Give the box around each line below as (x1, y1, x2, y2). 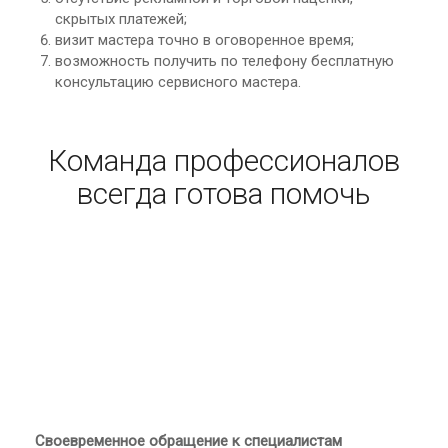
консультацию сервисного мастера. (55, 72, 301, 91)
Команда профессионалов (48, 142, 400, 178)
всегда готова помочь (77, 175, 371, 211)
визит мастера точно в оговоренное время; (55, 30, 354, 49)
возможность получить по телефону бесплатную (55, 51, 394, 70)
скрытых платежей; (55, 9, 187, 28)
